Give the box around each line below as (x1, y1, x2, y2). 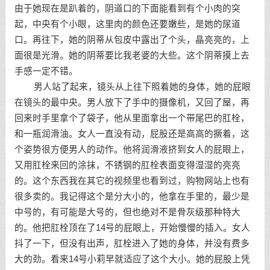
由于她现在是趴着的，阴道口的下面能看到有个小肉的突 (14, 4, 240, 13)
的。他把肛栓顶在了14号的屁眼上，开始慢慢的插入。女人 (14, 223, 250, 233)
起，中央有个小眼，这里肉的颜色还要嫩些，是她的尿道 (14, 19, 240, 29)
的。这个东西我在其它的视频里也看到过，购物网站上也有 (14, 176, 250, 186)
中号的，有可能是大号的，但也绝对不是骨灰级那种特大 (14, 207, 240, 217)
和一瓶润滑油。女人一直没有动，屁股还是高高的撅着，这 (14, 129, 250, 139)
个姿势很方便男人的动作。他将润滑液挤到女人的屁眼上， (14, 145, 250, 154)
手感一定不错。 (14, 66, 78, 76)
